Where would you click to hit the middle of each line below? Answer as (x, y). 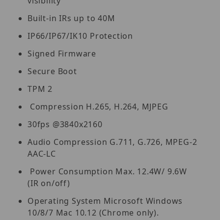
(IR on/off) (49, 183)
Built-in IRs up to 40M (71, 18)
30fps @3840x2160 (65, 124)
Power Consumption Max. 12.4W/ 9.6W (107, 172)
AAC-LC (42, 154)
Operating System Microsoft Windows (105, 201)
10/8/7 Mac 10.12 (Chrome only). (93, 213)
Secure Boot (52, 71)
